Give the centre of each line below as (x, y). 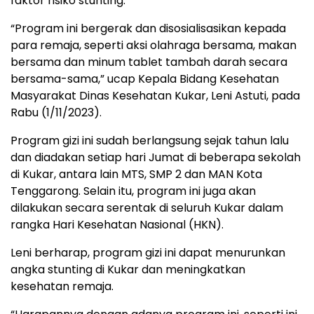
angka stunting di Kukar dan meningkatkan (128, 270)
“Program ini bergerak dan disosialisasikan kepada (148, 29)
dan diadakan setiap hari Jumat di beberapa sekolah (156, 158)
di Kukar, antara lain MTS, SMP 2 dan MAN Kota (136, 175)
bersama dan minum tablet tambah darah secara (149, 62)
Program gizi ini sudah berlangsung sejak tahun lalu (150, 141)
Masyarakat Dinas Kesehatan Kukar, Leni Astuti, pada (155, 96)
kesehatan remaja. (62, 287)
